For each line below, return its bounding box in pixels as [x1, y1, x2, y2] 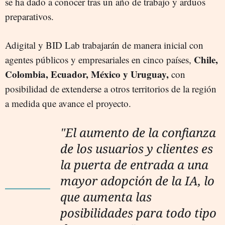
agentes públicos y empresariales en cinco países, [5, 53, 194, 66]
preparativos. [5, 10, 54, 23]
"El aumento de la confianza [60, 124, 216, 141]
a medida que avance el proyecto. [5, 96, 131, 109]
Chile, [194, 52, 218, 66]
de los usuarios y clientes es [60, 140, 213, 157]
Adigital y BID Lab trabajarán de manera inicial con [5, 38, 203, 51]
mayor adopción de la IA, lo [60, 172, 214, 189]
